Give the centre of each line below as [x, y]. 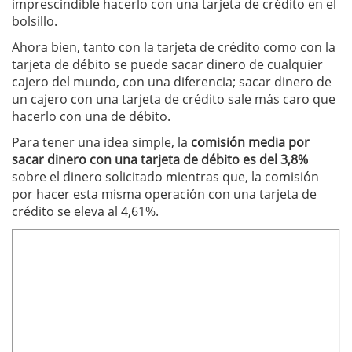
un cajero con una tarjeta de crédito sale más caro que [174, 99]
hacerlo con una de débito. [91, 116]
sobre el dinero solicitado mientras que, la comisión [165, 177]
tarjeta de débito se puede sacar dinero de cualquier [167, 64]
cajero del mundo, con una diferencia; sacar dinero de [172, 82]
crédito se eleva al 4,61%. [85, 211]
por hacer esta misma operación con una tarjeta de [164, 194]
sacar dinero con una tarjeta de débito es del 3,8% [160, 159]
